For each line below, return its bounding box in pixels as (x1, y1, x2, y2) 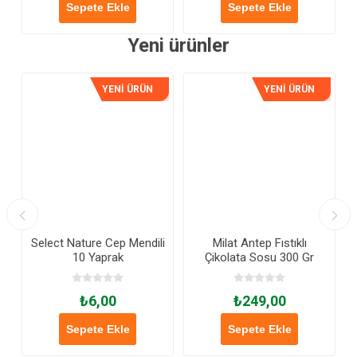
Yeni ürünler (127, 34, 229, 57)
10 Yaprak (72, 250, 124, 265)
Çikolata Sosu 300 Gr (205, 250, 314, 265)
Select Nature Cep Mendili (30, 236, 165, 251)
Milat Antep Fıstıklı (212, 236, 307, 251)
